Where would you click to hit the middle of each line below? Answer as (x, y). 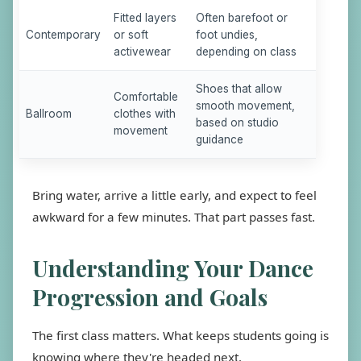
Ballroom (49, 114)
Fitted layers (145, 18)
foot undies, (227, 35)
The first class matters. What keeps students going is (180, 335)
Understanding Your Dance (173, 268)
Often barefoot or (242, 18)
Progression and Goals (150, 297)
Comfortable (146, 97)
